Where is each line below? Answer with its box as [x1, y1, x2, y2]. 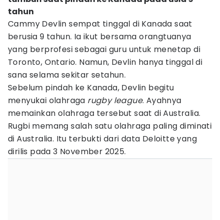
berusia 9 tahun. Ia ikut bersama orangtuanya [8, 31, 192, 42]
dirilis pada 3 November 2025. [8, 146, 126, 157]
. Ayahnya [142, 95, 182, 106]
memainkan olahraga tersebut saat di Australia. [8, 108, 201, 119]
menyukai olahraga [8, 95, 88, 106]
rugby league [87, 95, 143, 106]
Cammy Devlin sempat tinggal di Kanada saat [8, 18, 192, 29]
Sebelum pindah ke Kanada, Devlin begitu [8, 82, 174, 93]
